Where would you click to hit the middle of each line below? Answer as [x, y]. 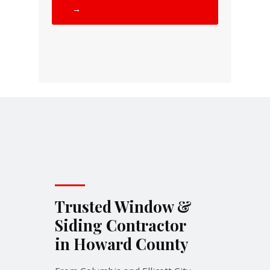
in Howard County [121, 244]
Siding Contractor [120, 225]
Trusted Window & [123, 206]
